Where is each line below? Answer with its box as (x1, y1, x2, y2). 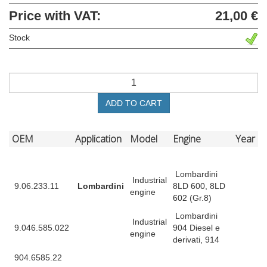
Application (75, 132, 122, 145)
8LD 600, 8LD (173, 181, 225, 191)
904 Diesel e (173, 222, 220, 232)
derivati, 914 (173, 234, 219, 244)
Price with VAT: (9, 8, 101, 24)
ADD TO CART (105, 98, 162, 108)
